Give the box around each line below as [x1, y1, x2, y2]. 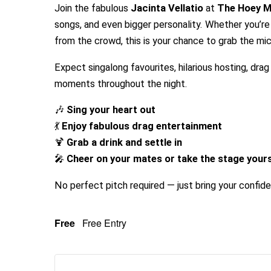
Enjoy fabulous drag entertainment [61, 120, 222, 132]
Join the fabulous [54, 2, 131, 15]
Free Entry [82, 216, 126, 230]
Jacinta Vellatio [130, 2, 203, 15]
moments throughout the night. [54, 77, 188, 90]
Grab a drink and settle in [66, 137, 182, 149]
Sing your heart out [66, 104, 155, 116]
